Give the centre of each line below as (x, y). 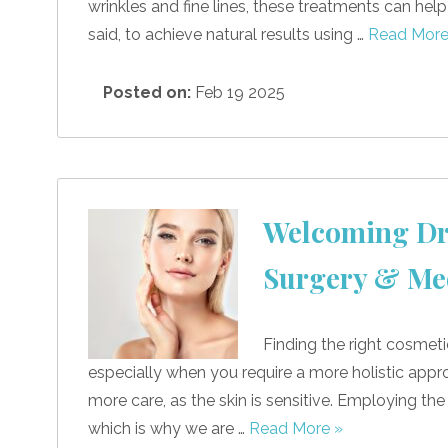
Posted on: (147, 92)
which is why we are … (168, 428)
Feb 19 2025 (238, 92)
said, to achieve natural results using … (228, 34)
